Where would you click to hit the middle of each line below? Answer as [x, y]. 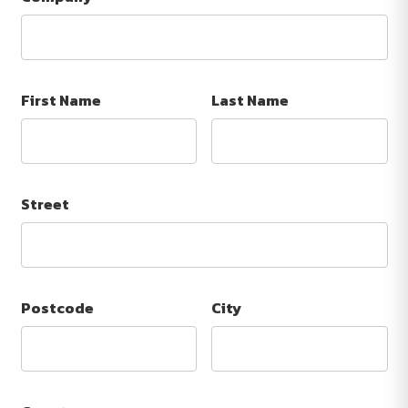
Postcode [57, 308]
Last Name [250, 100]
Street [45, 204]
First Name [61, 100]
